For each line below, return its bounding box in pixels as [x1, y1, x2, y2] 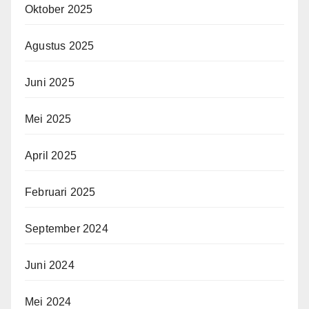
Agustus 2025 [25, 40, 94, 52]
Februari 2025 [25, 186, 96, 198]
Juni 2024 [25, 259, 74, 271]
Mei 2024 [25, 296, 72, 308]
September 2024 [25, 223, 108, 235]
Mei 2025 [25, 113, 72, 125]
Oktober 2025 [25, 3, 93, 15]
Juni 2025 [25, 77, 74, 88]
